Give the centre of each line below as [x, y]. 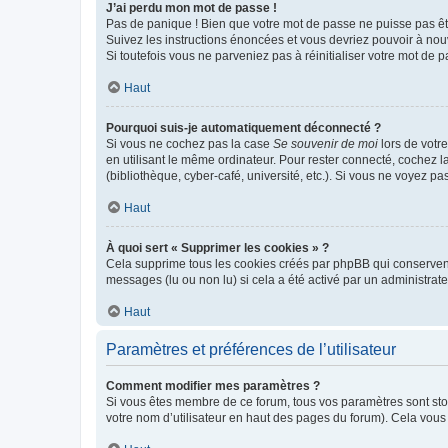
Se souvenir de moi [325, 143]
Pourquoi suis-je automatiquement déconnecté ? [243, 127]
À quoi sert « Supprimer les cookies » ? [217, 247]
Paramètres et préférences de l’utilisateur [251, 349]
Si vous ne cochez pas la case [189, 143]
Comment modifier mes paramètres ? [213, 385]
